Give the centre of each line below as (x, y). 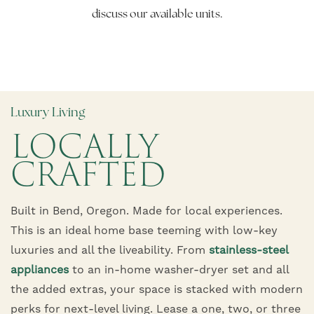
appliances (40, 269)
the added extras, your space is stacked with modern (157, 289)
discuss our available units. (157, 13)
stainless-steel (248, 250)
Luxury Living (48, 111)
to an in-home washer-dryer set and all (179, 269)
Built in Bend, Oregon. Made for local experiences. (146, 211)
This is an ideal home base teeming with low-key (144, 230)
